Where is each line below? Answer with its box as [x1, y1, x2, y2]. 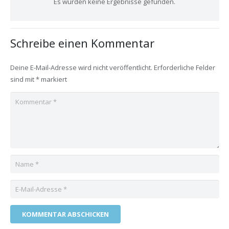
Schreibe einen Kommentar [10, 35, 157, 51]
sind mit [10, 75, 36, 84]
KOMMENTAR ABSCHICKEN [21, 209, 109, 219]
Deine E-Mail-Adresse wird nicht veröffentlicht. [10, 63, 152, 73]
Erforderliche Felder [153, 63, 215, 73]
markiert [39, 75, 67, 84]
